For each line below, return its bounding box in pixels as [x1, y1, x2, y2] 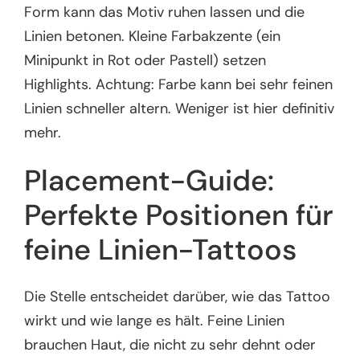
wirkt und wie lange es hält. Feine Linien [24, 311, 285, 331]
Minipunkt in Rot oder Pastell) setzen [24, 51, 267, 71]
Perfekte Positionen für [24, 195, 334, 234]
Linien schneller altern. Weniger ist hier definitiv [24, 99, 335, 119]
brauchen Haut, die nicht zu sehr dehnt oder [24, 335, 317, 355]
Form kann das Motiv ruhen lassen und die [24, 2, 305, 22]
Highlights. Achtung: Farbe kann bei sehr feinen [24, 75, 333, 95]
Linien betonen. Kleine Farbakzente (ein [24, 27, 281, 47]
